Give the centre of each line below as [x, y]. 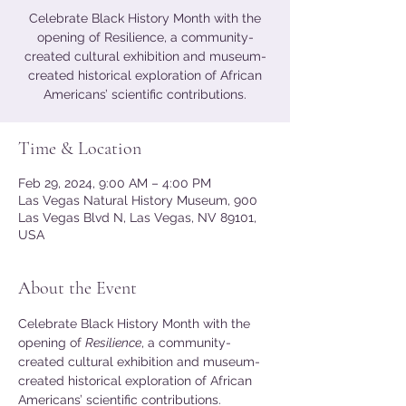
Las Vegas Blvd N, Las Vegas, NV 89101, [137, 217]
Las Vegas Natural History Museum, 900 [138, 200]
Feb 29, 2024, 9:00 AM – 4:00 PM [115, 183]
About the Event [77, 288]
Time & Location [80, 149]
